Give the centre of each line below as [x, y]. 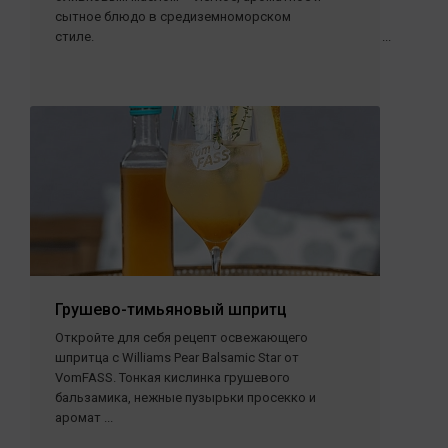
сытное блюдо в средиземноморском [173, 16]
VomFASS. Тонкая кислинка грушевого [172, 377]
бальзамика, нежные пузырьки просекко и [185, 397]
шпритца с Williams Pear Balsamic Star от [177, 357]
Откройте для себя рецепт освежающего [181, 337]
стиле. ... [223, 36]
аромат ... [84, 417]
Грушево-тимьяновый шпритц [171, 309]
